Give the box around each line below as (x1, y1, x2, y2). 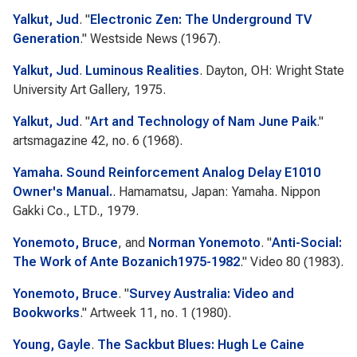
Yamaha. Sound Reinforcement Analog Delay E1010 (13, 165, 320, 180)
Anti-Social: (272, 235, 342, 250)
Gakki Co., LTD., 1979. (13, 203, 139, 218)
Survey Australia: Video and (129, 286, 294, 301)
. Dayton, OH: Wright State (199, 63, 344, 78)
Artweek (90, 305, 136, 320)
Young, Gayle (13, 337, 91, 352)
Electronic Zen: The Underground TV (90, 12, 312, 27)
